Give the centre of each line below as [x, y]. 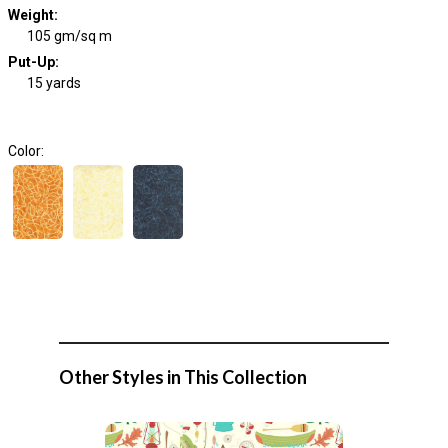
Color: [25, 151]
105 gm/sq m [69, 36]
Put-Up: [33, 62]
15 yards [54, 83]
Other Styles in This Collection [183, 377]
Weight [30, 15]
